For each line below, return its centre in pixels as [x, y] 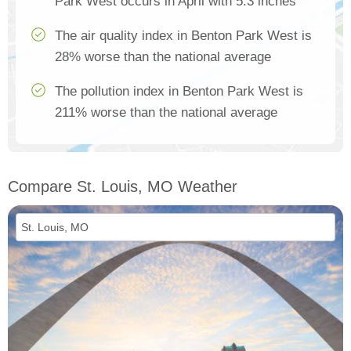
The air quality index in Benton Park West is [183, 36]
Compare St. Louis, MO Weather [123, 186]
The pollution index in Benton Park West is [179, 91]
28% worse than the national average [163, 57]
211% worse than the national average [166, 112]
